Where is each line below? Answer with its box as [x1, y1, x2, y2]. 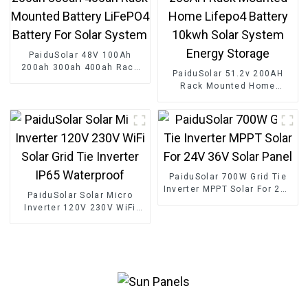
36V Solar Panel [191, 197, 265, 207]
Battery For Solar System [22, 87, 138, 98]
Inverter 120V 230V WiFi [24, 203, 136, 213]
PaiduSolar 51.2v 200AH [172, 69, 284, 79]
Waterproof [54, 228, 106, 238]
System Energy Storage [174, 106, 282, 116]
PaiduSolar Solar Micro [27, 190, 133, 201]
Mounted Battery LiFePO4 [21, 75, 139, 85]
